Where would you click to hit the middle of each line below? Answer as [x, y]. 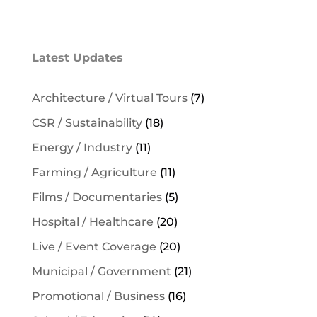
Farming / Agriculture [94, 172]
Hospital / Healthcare [92, 222]
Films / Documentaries [97, 197]
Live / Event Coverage [94, 247]
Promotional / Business [98, 296]
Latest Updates [77, 58]
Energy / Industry [82, 148]
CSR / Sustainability [87, 123]
